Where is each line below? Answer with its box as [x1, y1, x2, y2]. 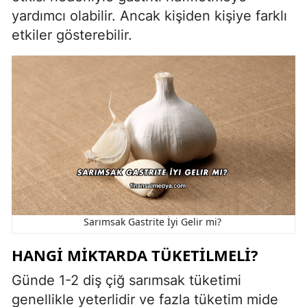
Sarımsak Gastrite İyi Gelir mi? [83, 214, 224, 228]
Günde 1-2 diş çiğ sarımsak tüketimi [12, 271, 241, 288]
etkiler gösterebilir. [12, 27, 132, 43]
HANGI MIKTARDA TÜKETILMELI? [12, 244, 258, 265]
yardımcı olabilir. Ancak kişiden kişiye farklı [12, 8, 287, 24]
